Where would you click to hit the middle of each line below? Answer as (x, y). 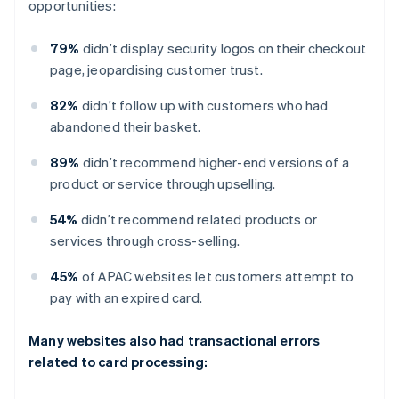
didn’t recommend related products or (198, 219)
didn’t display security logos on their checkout (223, 48)
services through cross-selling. (145, 240)
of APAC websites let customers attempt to (216, 276)
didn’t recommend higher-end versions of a (215, 162)
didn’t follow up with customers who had (204, 105)
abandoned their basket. (126, 126)
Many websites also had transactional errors (175, 340)
